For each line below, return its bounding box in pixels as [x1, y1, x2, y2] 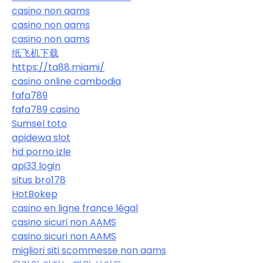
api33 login [12, 159, 60, 173]
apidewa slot [12, 131, 70, 145]
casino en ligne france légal [12, 201, 138, 215]
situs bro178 [12, 173, 66, 187]
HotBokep [12, 187, 58, 201]
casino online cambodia [12, 75, 121, 89]
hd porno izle [12, 145, 71, 159]
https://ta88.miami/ [12, 60, 104, 75]
